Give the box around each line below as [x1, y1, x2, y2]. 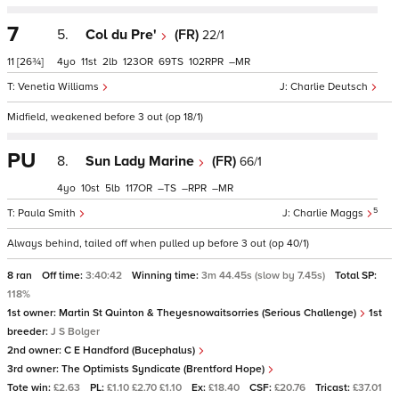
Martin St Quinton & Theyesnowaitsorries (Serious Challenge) [59, 306, 359, 320]
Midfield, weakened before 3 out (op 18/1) [7, 110, 203, 124]
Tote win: [7, 381, 53, 395]
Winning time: [132, 269, 201, 282]
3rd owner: [7, 362, 61, 376]
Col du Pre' [85, 26, 160, 44]
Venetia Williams [18, 80, 102, 94]
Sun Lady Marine [85, 152, 198, 170]
